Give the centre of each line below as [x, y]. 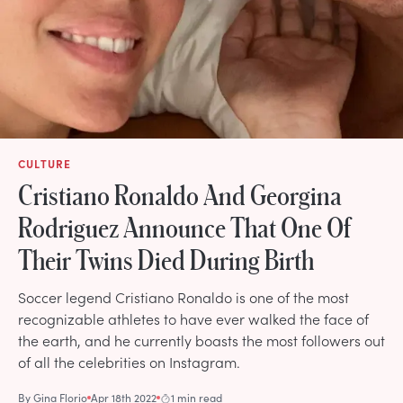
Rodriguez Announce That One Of [184, 226]
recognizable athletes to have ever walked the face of [193, 318]
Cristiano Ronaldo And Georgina [180, 194]
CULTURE [45, 163]
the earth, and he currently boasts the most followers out [201, 340]
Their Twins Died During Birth [166, 259]
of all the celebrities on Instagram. [129, 361]
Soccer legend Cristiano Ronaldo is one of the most [184, 296]
